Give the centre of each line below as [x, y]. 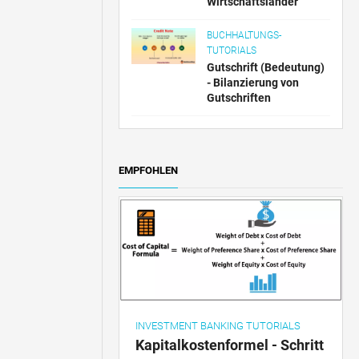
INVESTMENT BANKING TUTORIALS [218, 326]
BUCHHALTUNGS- [244, 35]
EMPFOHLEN [149, 170]
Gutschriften [239, 98]
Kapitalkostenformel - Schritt [230, 345]
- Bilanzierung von [253, 83]
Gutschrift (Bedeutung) [266, 67]
